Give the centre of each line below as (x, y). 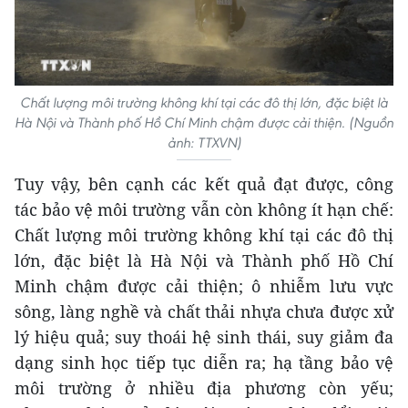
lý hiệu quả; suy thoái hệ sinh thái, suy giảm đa (204, 337)
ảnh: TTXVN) (204, 142)
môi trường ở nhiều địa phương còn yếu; (204, 388)
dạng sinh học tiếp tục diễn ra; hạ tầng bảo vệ (204, 362)
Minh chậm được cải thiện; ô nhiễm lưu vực (204, 286)
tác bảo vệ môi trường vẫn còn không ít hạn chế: (204, 209)
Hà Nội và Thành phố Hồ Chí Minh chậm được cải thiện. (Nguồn (204, 122)
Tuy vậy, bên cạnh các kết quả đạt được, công (204, 184)
